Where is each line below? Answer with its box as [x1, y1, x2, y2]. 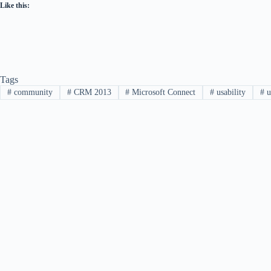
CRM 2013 [71, 88, 111, 97]
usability [214, 88, 246, 97]
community [11, 88, 53, 97]
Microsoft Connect [129, 88, 196, 97]
